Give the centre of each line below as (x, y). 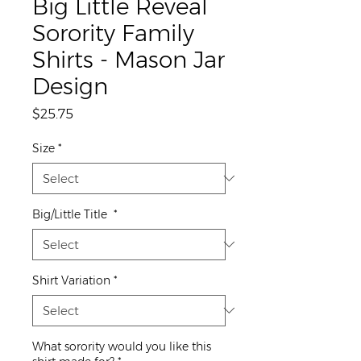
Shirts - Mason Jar (129, 59)
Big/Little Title (71, 214)
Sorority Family (113, 33)
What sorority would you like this (122, 346)
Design (70, 86)
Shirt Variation (71, 280)
